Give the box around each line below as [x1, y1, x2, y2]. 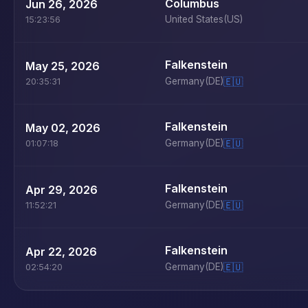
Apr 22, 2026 [25, 245, 97, 258]
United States [165, 14, 223, 25]
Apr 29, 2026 [25, 183, 98, 197]
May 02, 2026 [25, 121, 100, 135]
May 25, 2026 [25, 59, 100, 73]
